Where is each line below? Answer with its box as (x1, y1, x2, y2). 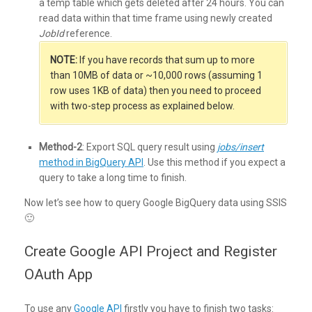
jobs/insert (217, 141, 264, 153)
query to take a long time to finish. (39, 172, 187, 184)
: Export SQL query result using (82, 141, 217, 153)
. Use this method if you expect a (143, 157, 286, 169)
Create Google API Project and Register (24, 243, 277, 260)
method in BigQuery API (39, 157, 143, 169)
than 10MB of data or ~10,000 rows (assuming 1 (50, 70, 263, 81)
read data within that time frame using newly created (39, 13, 272, 24)
